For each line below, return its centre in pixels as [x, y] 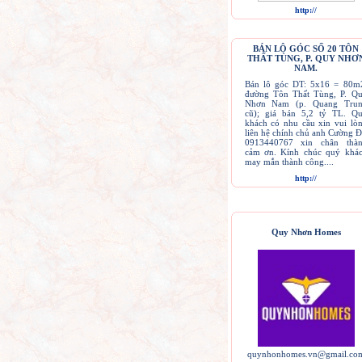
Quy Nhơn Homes [306, 232]
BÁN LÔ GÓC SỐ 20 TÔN [306, 48]
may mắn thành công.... [289, 162]
